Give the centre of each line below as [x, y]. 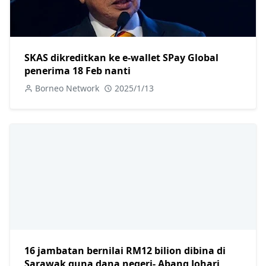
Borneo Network [67, 88]
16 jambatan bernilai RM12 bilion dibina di [125, 251]
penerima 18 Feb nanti [77, 71]
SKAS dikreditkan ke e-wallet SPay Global [121, 58]
